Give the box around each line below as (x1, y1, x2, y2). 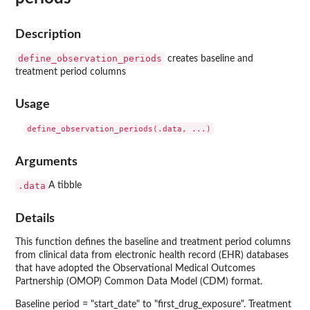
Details (15, 212, 55, 225)
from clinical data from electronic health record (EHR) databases (15, 250, 289, 261)
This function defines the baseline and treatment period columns (15, 237, 291, 248)
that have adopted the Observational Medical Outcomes (15, 264, 255, 274)
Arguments (15, 155, 77, 167)
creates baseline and (165, 53, 253, 64)
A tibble (48, 180, 82, 190)
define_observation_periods (18, 53, 162, 64)
